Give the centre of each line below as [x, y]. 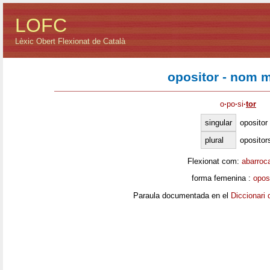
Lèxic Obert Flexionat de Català [70, 41]
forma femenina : [222, 178]
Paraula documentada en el [182, 195]
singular [218, 122]
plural [214, 140]
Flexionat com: [214, 161]
